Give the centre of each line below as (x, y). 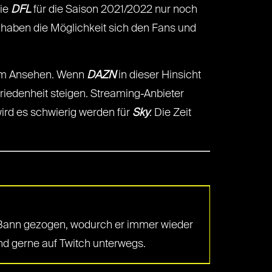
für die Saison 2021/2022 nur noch (114, 10)
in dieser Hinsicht (158, 75)
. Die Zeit (170, 113)
